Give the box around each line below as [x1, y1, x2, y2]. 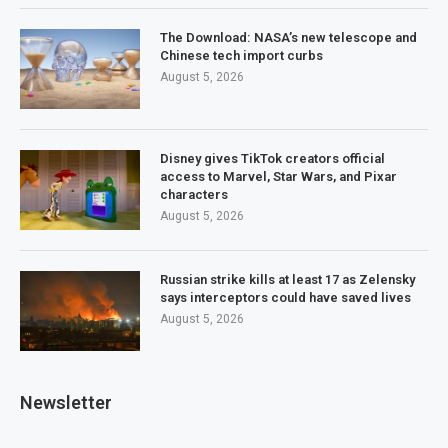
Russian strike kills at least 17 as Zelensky [160, 272, 415, 288]
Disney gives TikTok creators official [160, 151, 385, 167]
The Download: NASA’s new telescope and [160, 30, 417, 46]
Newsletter [20, 392, 112, 414]
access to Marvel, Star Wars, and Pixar [160, 169, 397, 185]
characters [160, 187, 228, 203]
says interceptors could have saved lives [160, 290, 411, 306]
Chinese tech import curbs [160, 48, 323, 64]
